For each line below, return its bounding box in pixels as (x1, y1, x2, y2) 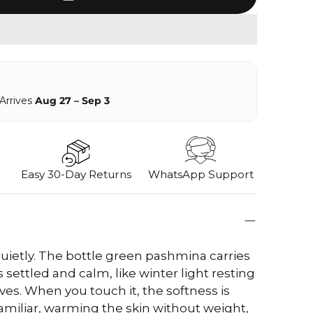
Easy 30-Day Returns (21, 168, 132, 181)
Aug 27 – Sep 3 (34, 94, 110, 107)
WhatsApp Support (147, 168, 254, 181)
